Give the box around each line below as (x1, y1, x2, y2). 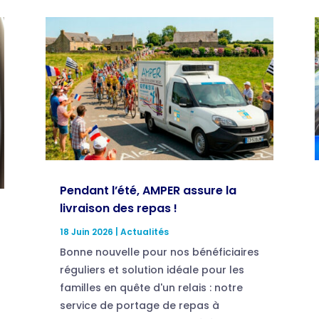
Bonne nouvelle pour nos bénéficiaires (59, 244, 259, 259)
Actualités (120, 225, 169, 238)
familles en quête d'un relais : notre (59, 280, 243, 295)
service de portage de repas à (59, 298, 219, 313)
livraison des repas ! (59, 199, 177, 216)
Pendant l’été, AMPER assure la (59, 182, 236, 199)
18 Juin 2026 (59, 225, 113, 238)
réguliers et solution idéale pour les (59, 262, 244, 277)
